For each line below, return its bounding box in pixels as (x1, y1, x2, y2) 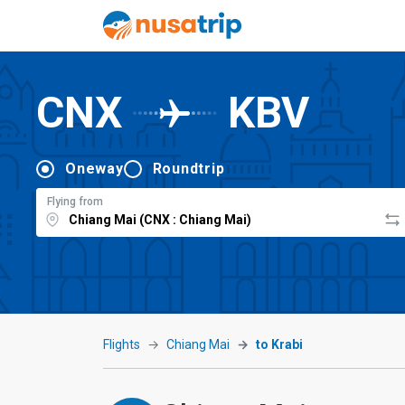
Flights (103, 337, 140, 352)
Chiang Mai (166, 337, 230, 352)
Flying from (47, 194, 103, 208)
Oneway (65, 159, 124, 177)
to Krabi (256, 337, 303, 352)
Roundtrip (152, 159, 225, 177)
